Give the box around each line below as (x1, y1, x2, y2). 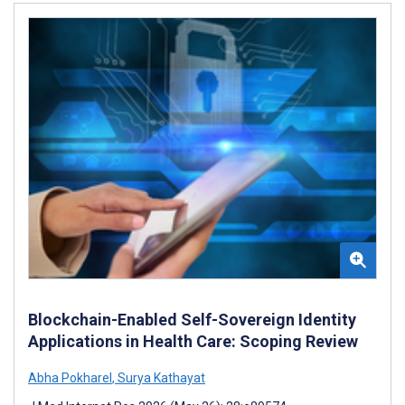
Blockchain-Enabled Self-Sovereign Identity (28, 309, 356, 329)
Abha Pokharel (28, 370, 112, 385)
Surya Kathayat (115, 370, 205, 385)
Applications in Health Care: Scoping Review (28, 331, 358, 351)
